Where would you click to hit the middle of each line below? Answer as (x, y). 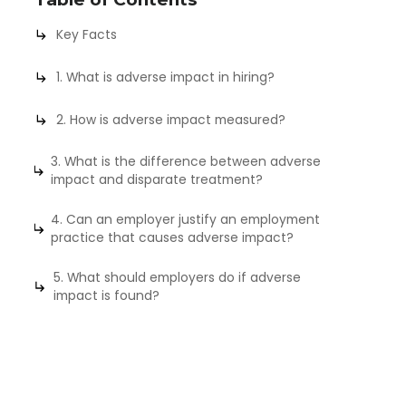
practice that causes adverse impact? (172, 238)
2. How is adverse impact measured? (171, 119)
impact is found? (107, 295)
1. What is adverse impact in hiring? (166, 77)
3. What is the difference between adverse (186, 162)
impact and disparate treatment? (157, 180)
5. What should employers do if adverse (178, 277)
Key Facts (87, 35)
